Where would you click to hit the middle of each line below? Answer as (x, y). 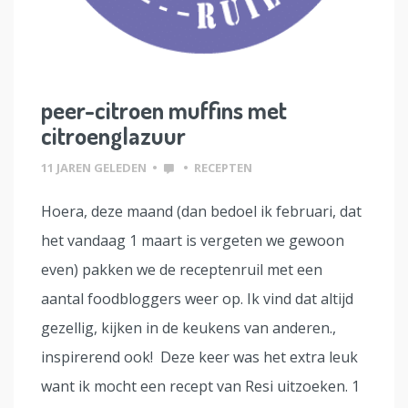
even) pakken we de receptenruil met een (182, 269)
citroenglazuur (113, 135)
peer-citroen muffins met (164, 109)
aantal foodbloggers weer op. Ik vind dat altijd (197, 298)
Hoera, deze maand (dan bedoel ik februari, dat (201, 211)
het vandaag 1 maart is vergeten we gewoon (193, 240)
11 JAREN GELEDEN (94, 167)
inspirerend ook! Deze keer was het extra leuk (199, 357)
